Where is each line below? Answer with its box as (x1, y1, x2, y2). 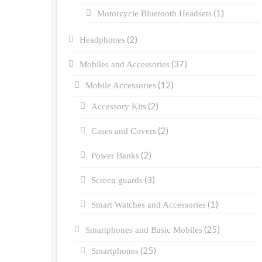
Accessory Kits (91, 102, 146, 112)
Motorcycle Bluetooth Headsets (97, 9, 212, 19)
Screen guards (91, 175, 143, 185)
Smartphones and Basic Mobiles (85, 225, 202, 235)
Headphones (80, 35, 125, 45)
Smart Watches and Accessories (91, 200, 206, 210)
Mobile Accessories (85, 81, 156, 91)
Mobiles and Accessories (80, 60, 170, 70)
